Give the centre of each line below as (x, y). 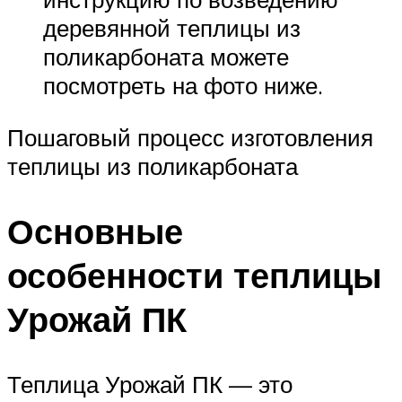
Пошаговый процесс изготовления (190, 137)
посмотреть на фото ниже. (183, 86)
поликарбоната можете (166, 57)
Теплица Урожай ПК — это (150, 384)
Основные (95, 231)
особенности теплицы (194, 275)
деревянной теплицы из (172, 28)
